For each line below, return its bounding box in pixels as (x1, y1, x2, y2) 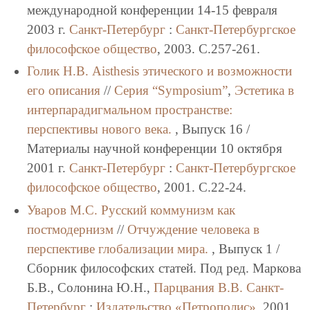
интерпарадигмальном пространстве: (26, 102, 232, 118)
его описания (26, 83, 100, 98)
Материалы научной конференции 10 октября (26, 141, 282, 156)
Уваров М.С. (26, 203, 98, 218)
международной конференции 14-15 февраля (26, 2, 277, 17)
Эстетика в (234, 83, 294, 98)
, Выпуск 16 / (171, 122, 250, 137)
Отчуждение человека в (127, 222, 259, 237)
